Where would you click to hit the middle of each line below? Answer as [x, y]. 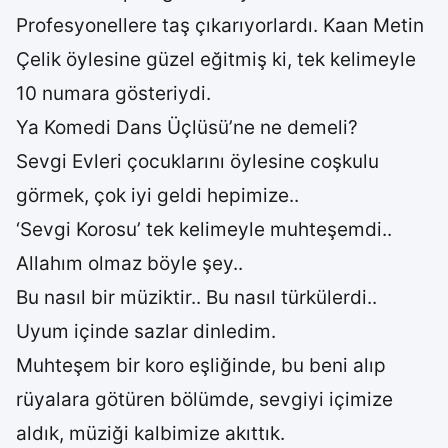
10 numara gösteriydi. [113, 93]
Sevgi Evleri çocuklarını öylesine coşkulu [197, 161]
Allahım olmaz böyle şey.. [129, 263]
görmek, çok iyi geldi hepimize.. [157, 195]
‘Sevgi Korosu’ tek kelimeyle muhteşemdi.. [204, 229]
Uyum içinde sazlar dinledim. [146, 331]
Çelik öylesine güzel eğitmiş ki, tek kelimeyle [216, 59]
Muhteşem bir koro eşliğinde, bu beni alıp [201, 365]
